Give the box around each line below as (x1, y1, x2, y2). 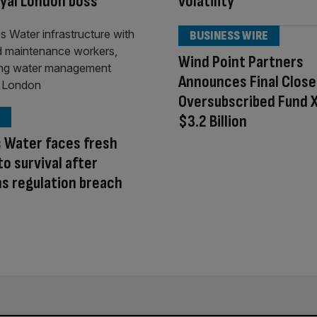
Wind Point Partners (178, 52, 304, 73)
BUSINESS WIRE (190, 28, 268, 44)
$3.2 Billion (178, 111, 247, 132)
